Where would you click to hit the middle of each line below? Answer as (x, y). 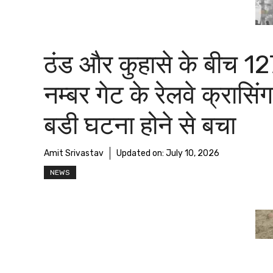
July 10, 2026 (193, 153)
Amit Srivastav (74, 153)
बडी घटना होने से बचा (140, 125)
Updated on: (141, 153)
